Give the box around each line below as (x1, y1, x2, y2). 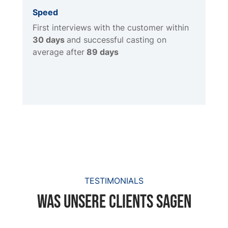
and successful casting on (67, 35, 166, 45)
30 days (33, 35, 67, 45)
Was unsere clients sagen (37, 191, 191, 214)
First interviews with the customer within (33, 22, 189, 33)
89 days (84, 47, 119, 58)
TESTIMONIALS (84, 176, 144, 186)
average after (33, 47, 84, 58)
